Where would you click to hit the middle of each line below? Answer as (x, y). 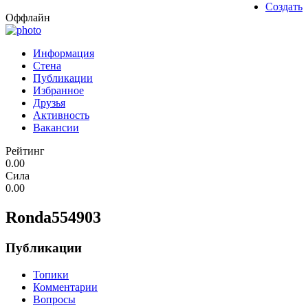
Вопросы (54, 299)
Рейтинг (25, 151)
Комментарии (65, 287)
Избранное (58, 91)
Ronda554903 (53, 218)
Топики (51, 274)
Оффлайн (28, 18)
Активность (61, 115)
